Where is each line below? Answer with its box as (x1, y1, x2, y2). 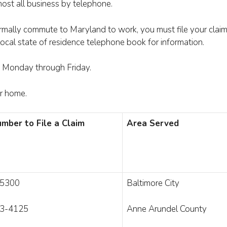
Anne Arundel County (127, 203, 207, 215)
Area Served (127, 118, 179, 129)
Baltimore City (127, 177, 179, 189)
